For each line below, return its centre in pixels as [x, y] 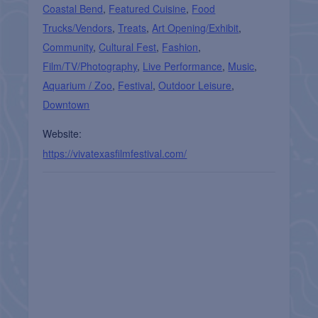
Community [68, 46]
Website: [62, 133]
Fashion [180, 46]
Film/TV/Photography [90, 66]
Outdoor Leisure [195, 85]
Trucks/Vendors [78, 27]
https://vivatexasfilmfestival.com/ [115, 153]
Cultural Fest [128, 46]
